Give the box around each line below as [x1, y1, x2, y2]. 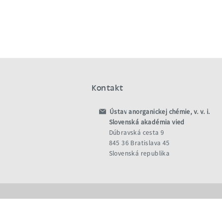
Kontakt [91, 82, 123, 92]
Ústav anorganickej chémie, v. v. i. [108, 108, 210, 116]
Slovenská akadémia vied [109, 118, 185, 126]
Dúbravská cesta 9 [109, 128, 165, 137]
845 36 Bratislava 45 [109, 139, 170, 147]
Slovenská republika [109, 149, 170, 158]
